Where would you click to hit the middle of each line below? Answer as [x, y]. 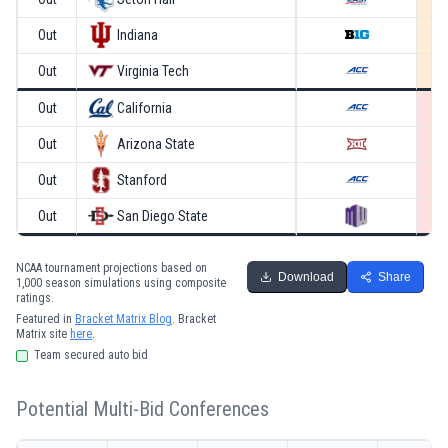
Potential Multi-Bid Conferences [142, 408]
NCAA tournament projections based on [111, 267]
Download [306, 276]
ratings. [35, 297]
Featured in [44, 318]
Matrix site [41, 333]
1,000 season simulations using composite [121, 282]
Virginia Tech [153, 70]
